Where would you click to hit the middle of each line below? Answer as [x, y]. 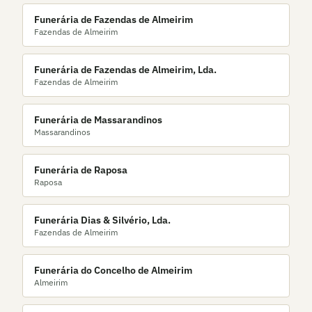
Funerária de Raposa [81, 170]
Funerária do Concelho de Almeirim [113, 270]
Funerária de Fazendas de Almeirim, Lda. [125, 70]
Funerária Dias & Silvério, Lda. [102, 220]
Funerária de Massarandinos [98, 120]
